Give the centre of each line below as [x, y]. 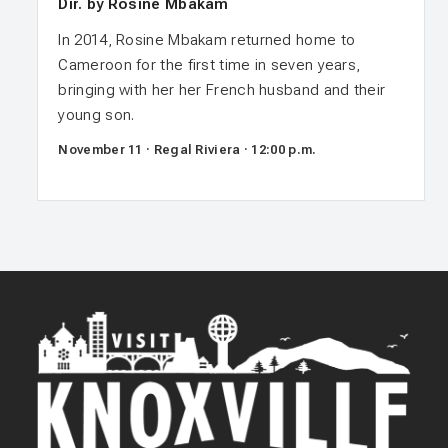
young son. [96, 114]
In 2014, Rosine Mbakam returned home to [207, 39]
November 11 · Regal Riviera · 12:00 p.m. [187, 149]
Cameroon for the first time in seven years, [209, 64]
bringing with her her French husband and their [222, 89]
